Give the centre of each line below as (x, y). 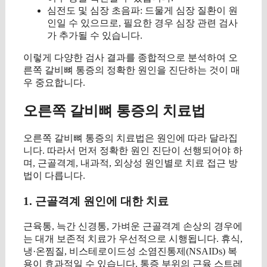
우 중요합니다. (54, 83)
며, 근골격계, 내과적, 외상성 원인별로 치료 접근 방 (131, 163)
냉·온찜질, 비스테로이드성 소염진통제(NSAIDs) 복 (130, 251)
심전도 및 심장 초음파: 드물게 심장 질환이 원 (142, 11)
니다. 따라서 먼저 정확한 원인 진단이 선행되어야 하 (133, 151)
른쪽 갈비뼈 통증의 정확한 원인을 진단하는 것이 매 (132, 70)
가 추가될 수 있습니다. (95, 36)
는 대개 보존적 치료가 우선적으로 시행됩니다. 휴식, (133, 238)
